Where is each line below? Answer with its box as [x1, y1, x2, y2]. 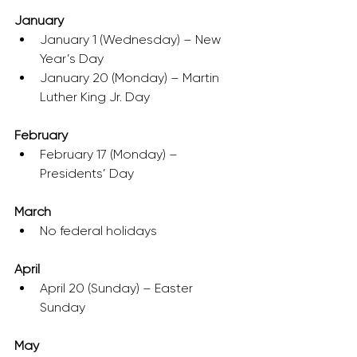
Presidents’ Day [40, 166, 134, 181]
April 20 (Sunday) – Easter [40, 280, 196, 296]
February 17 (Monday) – [40, 147, 181, 162]
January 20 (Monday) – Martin [40, 70, 222, 85]
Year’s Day [40, 51, 104, 66]
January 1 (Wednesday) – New [40, 32, 224, 47]
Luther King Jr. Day [40, 89, 150, 104]
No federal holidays [40, 223, 157, 238]
